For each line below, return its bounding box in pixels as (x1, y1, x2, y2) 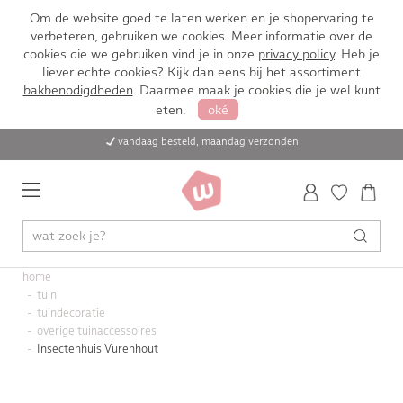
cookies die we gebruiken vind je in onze (23, 46, 258, 62)
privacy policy (258, 46, 335, 62)
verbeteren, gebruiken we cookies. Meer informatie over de (31, 28, 372, 44)
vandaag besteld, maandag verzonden (117, 135, 299, 148)
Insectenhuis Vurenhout (36, 342, 158, 356)
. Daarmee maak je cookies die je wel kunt (132, 82, 381, 98)
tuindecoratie (36, 306, 105, 320)
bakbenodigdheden (22, 82, 133, 98)
